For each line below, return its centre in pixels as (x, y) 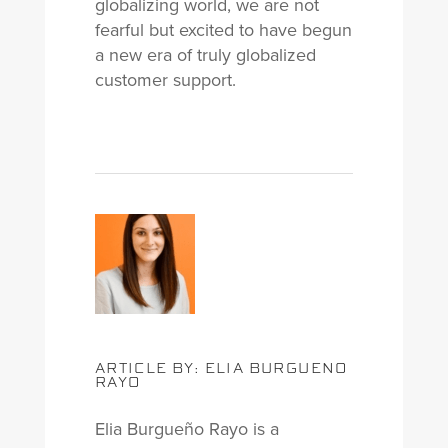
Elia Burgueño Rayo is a (186, 429)
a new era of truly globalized (205, 55)
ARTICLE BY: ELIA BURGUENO (221, 367)
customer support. (165, 80)
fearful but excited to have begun (223, 30)
